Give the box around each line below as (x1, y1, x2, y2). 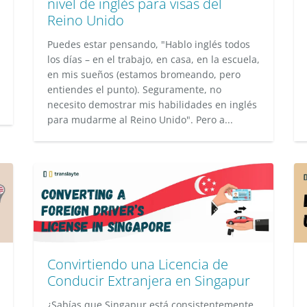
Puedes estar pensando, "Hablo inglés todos (47, 38, 250, 51)
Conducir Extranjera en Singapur (47, 271, 250, 290)
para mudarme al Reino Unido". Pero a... (47, 113, 233, 126)
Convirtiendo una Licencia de (47, 255, 228, 273)
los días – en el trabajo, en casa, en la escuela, (47, 53, 260, 66)
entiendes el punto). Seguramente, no (47, 83, 221, 96)
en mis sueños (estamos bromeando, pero (47, 68, 241, 81)
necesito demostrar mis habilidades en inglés (47, 98, 257, 111)
